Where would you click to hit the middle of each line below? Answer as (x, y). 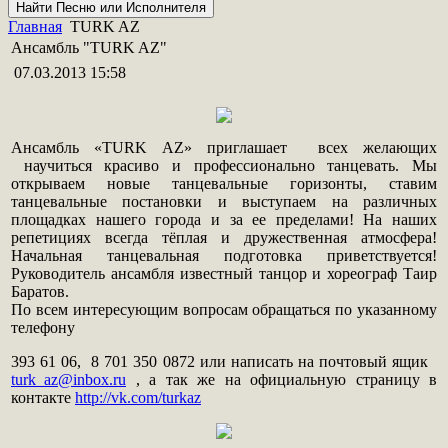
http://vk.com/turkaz (138, 398)
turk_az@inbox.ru (68, 380)
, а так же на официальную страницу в (281, 380)
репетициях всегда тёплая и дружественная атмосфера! (224, 238)
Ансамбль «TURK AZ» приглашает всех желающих (224, 148)
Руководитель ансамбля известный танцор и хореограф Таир (224, 274)
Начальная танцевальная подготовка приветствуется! (224, 256)
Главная (35, 27)
